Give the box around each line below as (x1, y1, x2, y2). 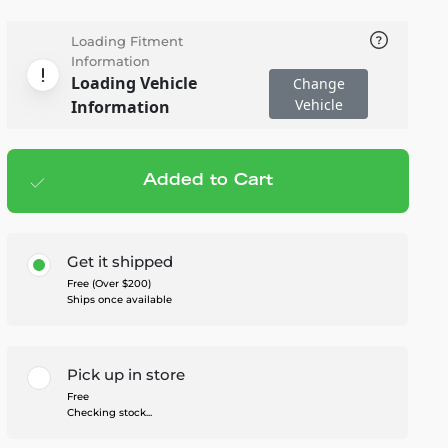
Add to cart (102, 174, 207, 190)
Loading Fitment (70, 33, 183, 49)
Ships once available (66, 293, 172, 306)
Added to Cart (142, 173, 273, 189)
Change (292, 74, 345, 93)
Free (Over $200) (66, 277, 151, 290)
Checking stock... (66, 406, 152, 419)
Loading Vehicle (70, 72, 197, 94)
